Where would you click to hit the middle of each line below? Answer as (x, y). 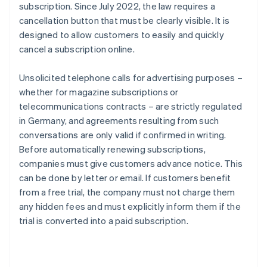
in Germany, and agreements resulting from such (119, 121)
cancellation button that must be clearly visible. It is (125, 21)
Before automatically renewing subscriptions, (112, 149)
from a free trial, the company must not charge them (127, 192)
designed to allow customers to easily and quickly (122, 35)
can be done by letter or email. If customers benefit (125, 178)
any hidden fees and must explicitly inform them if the (130, 207)
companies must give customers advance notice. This (131, 164)
